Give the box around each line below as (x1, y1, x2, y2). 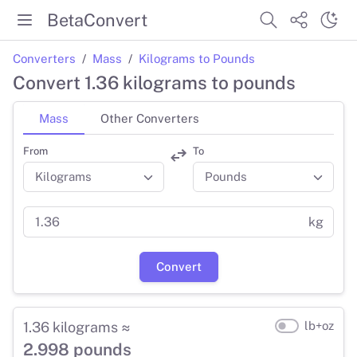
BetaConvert (47, 9, 147, 30)
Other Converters (100, 111, 199, 125)
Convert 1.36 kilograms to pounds (13, 72, 296, 94)
